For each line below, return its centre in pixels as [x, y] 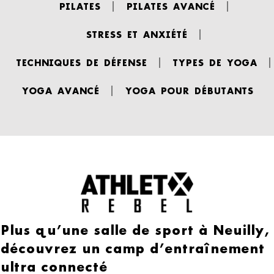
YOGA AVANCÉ [60, 91]
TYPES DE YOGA [215, 62]
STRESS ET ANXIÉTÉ [136, 34]
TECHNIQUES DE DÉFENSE [81, 62]
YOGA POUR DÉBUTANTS [189, 91]
